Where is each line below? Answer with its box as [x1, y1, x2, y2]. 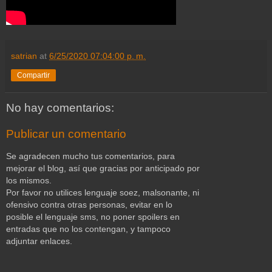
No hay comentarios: [6, 101, 114, 114]
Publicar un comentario [6, 127, 126, 141]
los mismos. [6, 175, 52, 185]
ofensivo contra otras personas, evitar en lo [6, 199, 172, 209]
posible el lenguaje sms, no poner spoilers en [6, 211, 180, 222]
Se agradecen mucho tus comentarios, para [6, 151, 175, 161]
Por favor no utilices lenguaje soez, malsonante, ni [6, 187, 199, 197]
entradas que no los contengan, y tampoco [6, 223, 171, 234]
